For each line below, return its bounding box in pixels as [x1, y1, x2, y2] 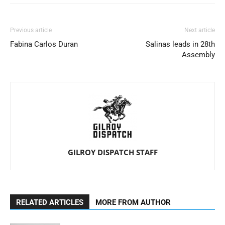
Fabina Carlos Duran [10, 40, 78, 49]
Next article [184, 27, 215, 34]
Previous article [10, 27, 52, 34]
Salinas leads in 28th [146, 40, 215, 49]
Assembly [182, 50, 215, 59]
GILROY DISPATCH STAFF [67, 147, 158, 157]
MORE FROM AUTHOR [95, 198, 171, 207]
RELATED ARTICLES [16, 198, 83, 207]
